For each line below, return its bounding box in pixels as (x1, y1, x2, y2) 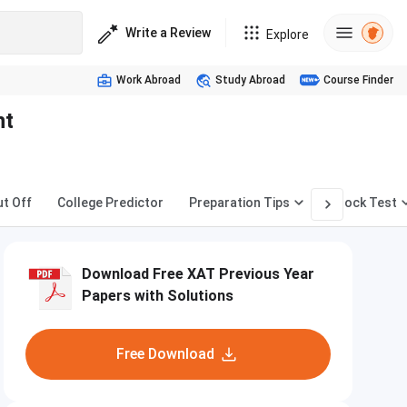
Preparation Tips (189, 195, 290, 210)
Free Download (116, 345, 214, 362)
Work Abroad (116, 74, 181, 86)
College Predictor (57, 195, 164, 210)
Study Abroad (215, 74, 285, 86)
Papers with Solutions (82, 287, 233, 304)
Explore (266, 27, 309, 42)
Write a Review (125, 25, 211, 40)
